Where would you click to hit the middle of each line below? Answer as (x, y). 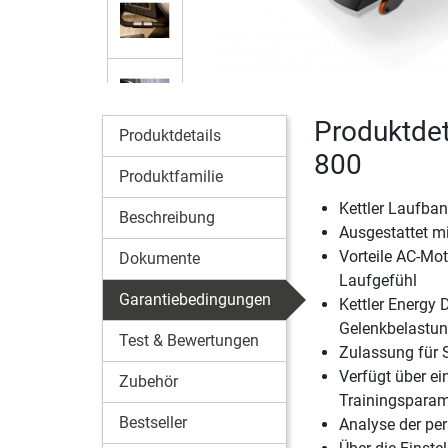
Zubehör (148, 381)
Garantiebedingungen (195, 299)
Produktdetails (170, 135)
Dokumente (159, 258)
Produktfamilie (171, 176)
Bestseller (153, 422)
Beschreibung (167, 217)
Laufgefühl (377, 280)
